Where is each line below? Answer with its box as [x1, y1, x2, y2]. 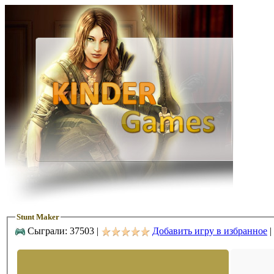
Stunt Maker [17, 212, 59, 221]
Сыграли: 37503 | [25, 225, 101, 236]
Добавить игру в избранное [152, 225, 267, 236]
